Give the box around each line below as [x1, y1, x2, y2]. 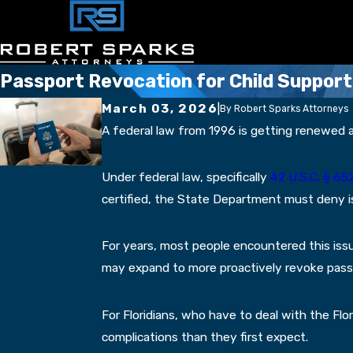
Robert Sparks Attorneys [234, 103, 349, 114]
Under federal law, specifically [101, 169, 270, 185]
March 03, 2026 [101, 101, 218, 116]
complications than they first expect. [101, 329, 308, 344]
